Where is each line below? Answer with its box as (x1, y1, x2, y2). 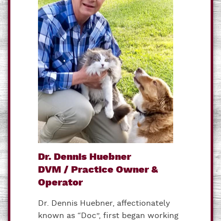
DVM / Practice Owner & (38, 163, 158, 176)
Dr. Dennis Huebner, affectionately (38, 198, 170, 209)
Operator (38, 176, 83, 189)
